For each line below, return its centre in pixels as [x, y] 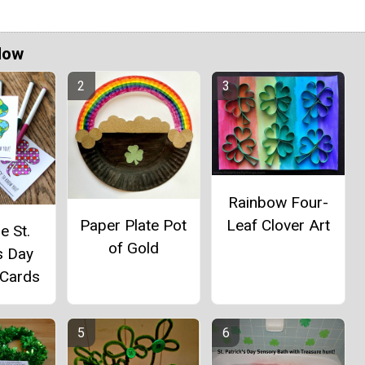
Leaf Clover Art [278, 225]
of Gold [133, 248]
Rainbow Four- [278, 202]
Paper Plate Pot [134, 225]
